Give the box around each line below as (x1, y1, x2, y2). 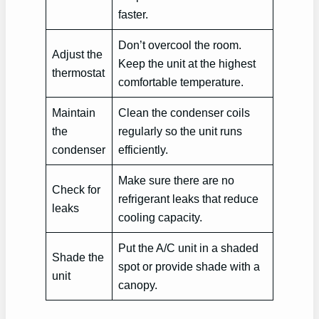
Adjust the (52, 47, 103, 61)
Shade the (52, 250, 105, 263)
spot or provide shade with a (118, 259, 261, 273)
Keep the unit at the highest (118, 56, 256, 70)
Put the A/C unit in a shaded (118, 241, 259, 254)
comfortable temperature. (118, 75, 244, 88)
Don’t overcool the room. (118, 38, 242, 51)
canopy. (118, 278, 158, 291)
